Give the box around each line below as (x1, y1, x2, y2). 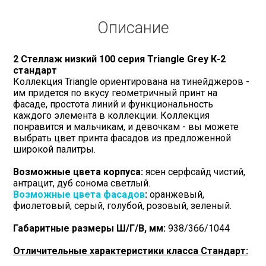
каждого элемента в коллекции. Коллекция (13, 109, 210, 121)
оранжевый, (150, 188, 204, 200)
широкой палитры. (13, 143, 96, 155)
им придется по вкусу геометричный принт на (13, 87, 217, 99)
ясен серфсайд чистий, (143, 166, 245, 178)
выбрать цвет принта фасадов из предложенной (13, 132, 231, 144)
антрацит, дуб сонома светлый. (13, 177, 153, 189)
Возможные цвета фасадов (13, 188, 145, 200)
